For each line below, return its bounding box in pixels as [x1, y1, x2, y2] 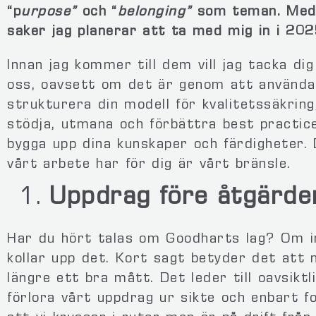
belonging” [117, 6, 192, 20]
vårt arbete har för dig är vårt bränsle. [7, 158, 291, 173]
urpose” [21, 6, 77, 20]
